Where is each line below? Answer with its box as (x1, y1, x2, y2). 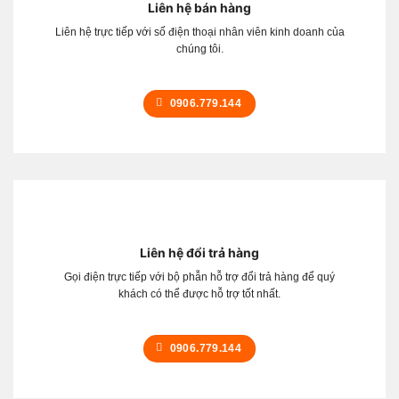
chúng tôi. (175, 42, 224, 55)
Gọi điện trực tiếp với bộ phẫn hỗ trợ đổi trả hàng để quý (64, 270, 335, 283)
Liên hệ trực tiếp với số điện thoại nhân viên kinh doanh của (54, 25, 345, 38)
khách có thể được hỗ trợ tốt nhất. (118, 287, 281, 300)
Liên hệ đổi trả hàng (140, 245, 259, 260)
